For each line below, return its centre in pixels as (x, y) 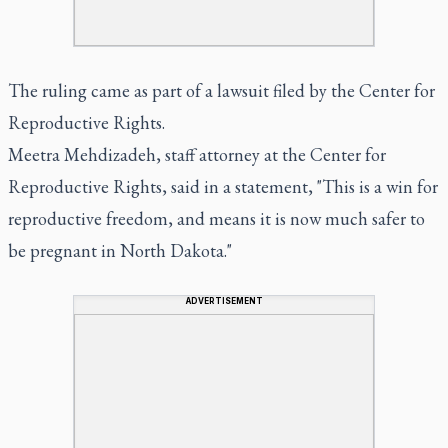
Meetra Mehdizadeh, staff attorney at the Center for (197, 154)
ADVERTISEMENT (224, 300)
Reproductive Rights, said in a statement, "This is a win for (223, 186)
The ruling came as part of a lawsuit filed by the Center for (221, 90)
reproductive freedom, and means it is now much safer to (216, 218)
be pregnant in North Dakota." (120, 250)
